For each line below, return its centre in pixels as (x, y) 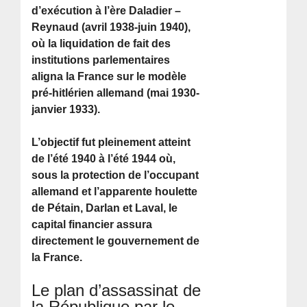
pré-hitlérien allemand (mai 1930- (116, 93)
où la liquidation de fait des (101, 43)
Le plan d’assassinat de (116, 290)
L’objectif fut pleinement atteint (111, 142)
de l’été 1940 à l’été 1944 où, (104, 158)
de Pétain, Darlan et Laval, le (105, 208)
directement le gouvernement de (116, 241)
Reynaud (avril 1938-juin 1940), (111, 27)
